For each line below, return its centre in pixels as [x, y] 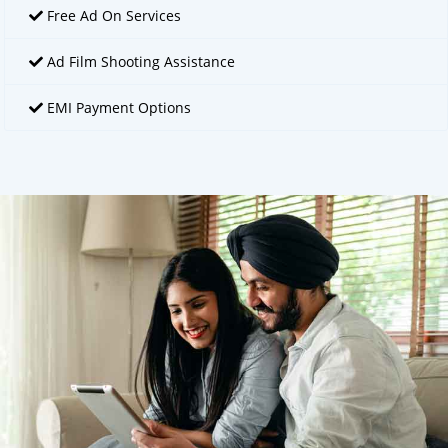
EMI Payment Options [117, 108]
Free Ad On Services [112, 16]
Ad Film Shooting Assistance [139, 62]
